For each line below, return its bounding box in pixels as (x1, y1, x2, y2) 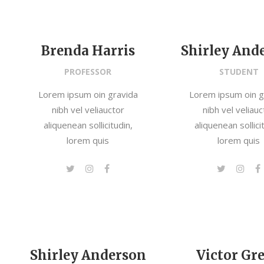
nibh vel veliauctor (51, 104, 124, 115)
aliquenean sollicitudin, (43, 119, 133, 131)
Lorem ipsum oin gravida (38, 88, 138, 100)
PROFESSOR (64, 66, 112, 77)
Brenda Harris (41, 42, 135, 59)
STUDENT (219, 66, 259, 77)
